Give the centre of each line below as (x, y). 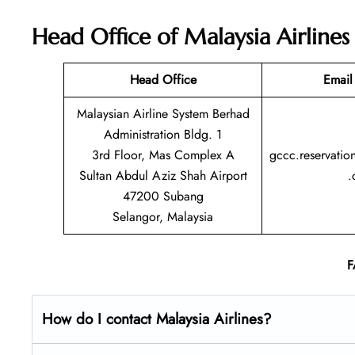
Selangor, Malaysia (163, 216)
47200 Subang (163, 196)
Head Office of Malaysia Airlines (191, 36)
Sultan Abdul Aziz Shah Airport (163, 175)
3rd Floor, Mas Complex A (163, 155)
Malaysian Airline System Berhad (163, 113)
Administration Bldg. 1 (163, 134)
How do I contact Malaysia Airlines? (157, 319)
